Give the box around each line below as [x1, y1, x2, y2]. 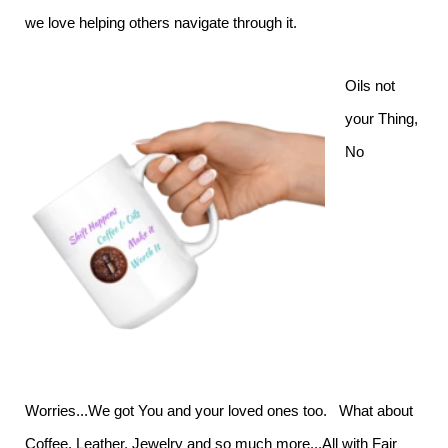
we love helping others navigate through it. [25, 15, 305, 31]
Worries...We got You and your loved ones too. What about [25, 403, 413, 419]
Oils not [345, 78, 395, 94]
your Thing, [345, 111, 418, 127]
